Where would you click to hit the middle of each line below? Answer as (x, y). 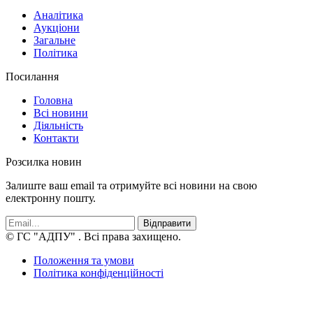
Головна (53, 101)
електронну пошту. (51, 198)
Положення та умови (84, 261)
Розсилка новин (44, 162)
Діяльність (58, 126)
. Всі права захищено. (130, 237)
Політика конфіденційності (99, 273)
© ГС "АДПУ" (42, 237)
